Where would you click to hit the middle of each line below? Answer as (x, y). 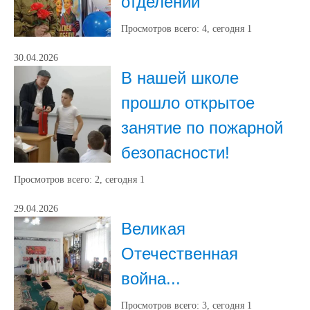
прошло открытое (188, 103)
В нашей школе (180, 78)
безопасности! (175, 153)
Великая (153, 229)
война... (151, 279)
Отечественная (180, 254)
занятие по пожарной (202, 128)
